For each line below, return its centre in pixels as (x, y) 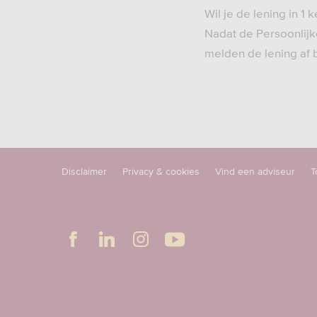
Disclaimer (84, 171)
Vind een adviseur (255, 171)
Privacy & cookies (161, 171)
